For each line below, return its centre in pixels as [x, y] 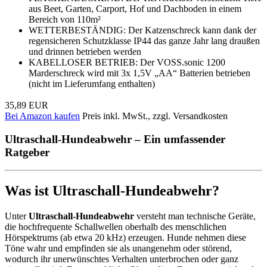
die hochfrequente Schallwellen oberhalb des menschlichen [116, 227]
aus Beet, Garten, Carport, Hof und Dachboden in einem [135, 8]
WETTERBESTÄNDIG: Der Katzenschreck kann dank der [142, 30]
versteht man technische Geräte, [195, 216]
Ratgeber [27, 152]
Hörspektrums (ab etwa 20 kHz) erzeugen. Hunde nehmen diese [125, 238]
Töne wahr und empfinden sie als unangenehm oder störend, [118, 249]
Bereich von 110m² [65, 19]
